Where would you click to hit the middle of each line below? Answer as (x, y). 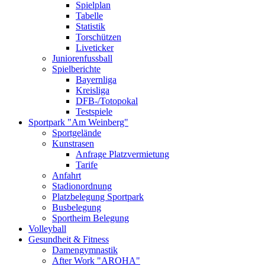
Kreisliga (93, 90)
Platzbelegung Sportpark (98, 197)
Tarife (87, 165)
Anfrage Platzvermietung (122, 154)
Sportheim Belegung (91, 218)
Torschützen (98, 37)
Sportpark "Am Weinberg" (78, 122)
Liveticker (95, 48)
